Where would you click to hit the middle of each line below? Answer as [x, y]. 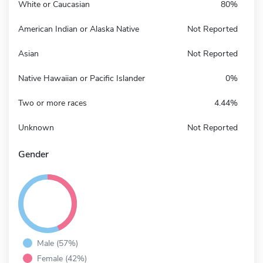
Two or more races [53, 103]
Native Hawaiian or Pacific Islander [82, 78]
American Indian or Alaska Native [79, 29]
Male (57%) [58, 243]
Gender [33, 154]
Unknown [36, 127]
